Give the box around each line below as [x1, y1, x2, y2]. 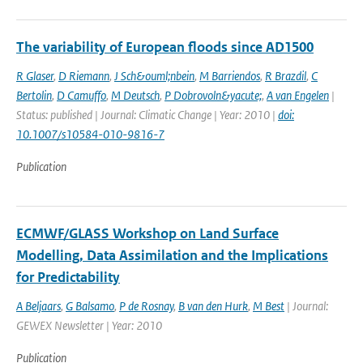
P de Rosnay [119, 298, 173, 314]
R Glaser [16, 68, 53, 83]
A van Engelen [267, 88, 329, 103]
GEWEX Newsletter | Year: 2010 [16, 318, 162, 333]
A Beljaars [16, 298, 61, 314]
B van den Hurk [178, 298, 248, 314]
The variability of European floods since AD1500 [16, 38, 314, 56]
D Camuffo [57, 88, 106, 103]
